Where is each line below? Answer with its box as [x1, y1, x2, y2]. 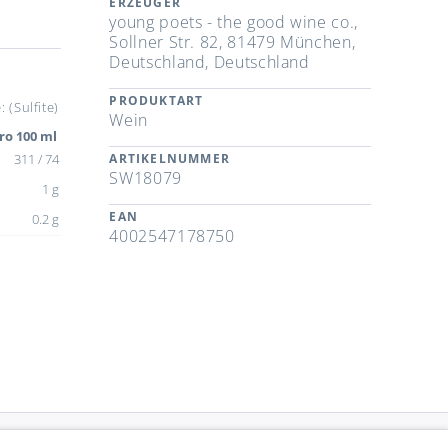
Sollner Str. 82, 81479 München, [109, 31, 356, 54]
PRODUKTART [109, 92, 204, 110]
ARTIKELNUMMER [109, 150, 230, 168]
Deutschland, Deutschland [109, 51, 310, 74]
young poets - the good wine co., [109, 11, 358, 34]
